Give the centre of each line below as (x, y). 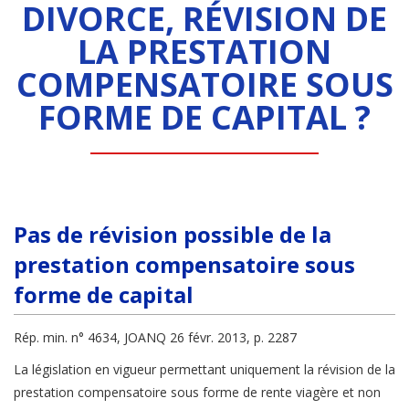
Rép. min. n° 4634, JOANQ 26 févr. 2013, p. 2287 (155, 338)
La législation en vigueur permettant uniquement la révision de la (204, 370)
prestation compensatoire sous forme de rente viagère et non (197, 393)
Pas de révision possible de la (173, 235)
